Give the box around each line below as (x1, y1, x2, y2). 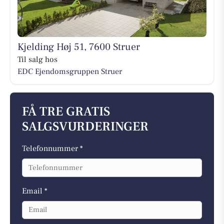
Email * (22, 185, 47, 196)
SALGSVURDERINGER (22, 118, 148, 135)
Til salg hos (17, 54, 57, 64)
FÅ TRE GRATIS (22, 103, 110, 120)
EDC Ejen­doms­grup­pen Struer (17, 66, 122, 76)
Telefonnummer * (22, 143, 83, 154)
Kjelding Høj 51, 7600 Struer (17, 40, 140, 53)
